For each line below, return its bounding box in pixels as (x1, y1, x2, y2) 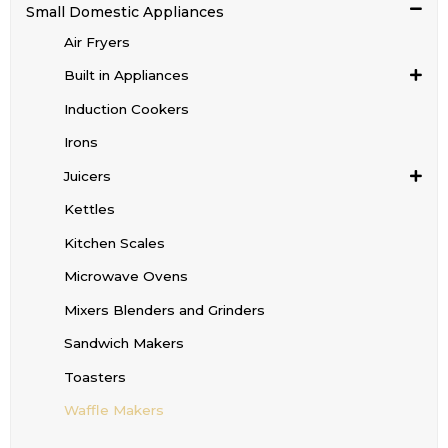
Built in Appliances (63, 67, 189, 84)
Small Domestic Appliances (26, 3, 224, 22)
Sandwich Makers (63, 335, 184, 352)
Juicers (63, 167, 111, 184)
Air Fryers (63, 33, 130, 50)
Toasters (63, 368, 126, 385)
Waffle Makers (63, 402, 164, 419)
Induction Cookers (63, 100, 189, 117)
